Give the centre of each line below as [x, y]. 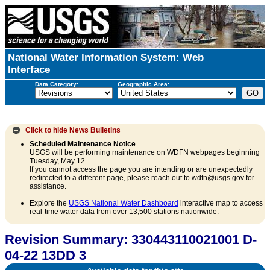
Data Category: [56, 84]
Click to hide [46, 130]
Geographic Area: [143, 84]
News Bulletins [95, 130]
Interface [29, 70]
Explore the [49, 203]
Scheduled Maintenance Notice [83, 144]
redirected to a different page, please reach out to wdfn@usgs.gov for [142, 178]
